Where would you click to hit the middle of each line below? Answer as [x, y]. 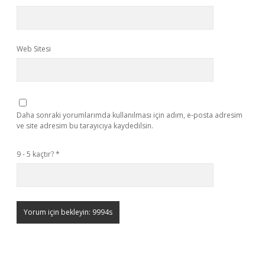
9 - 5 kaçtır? [36, 154]
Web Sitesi [34, 49]
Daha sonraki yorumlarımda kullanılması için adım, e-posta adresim [130, 115]
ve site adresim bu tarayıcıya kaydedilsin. [85, 126]
